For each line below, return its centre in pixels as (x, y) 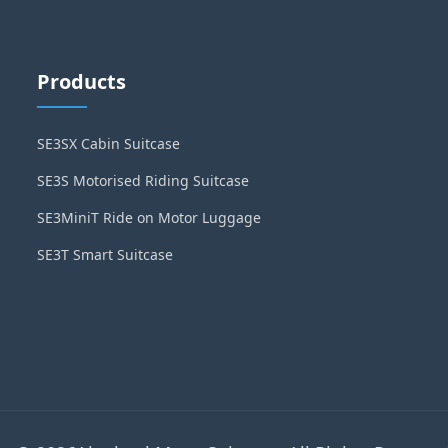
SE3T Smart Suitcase (105, 254)
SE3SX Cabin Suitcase (109, 143)
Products (82, 81)
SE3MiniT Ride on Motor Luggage (149, 217)
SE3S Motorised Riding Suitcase (143, 180)
